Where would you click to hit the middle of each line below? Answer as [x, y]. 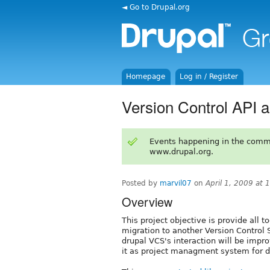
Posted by [141, 183]
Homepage [146, 77]
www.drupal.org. [181, 151]
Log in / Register [209, 77]
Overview [147, 201]
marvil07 [176, 183]
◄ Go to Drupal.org [156, 7]
